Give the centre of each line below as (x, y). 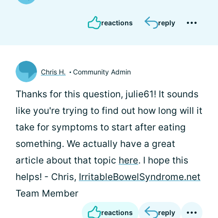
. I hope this (163, 160)
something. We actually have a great (95, 144)
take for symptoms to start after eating (101, 127)
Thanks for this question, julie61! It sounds (107, 94)
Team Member (47, 193)
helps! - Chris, (47, 177)
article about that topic (67, 160)
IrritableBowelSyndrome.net (140, 177)
